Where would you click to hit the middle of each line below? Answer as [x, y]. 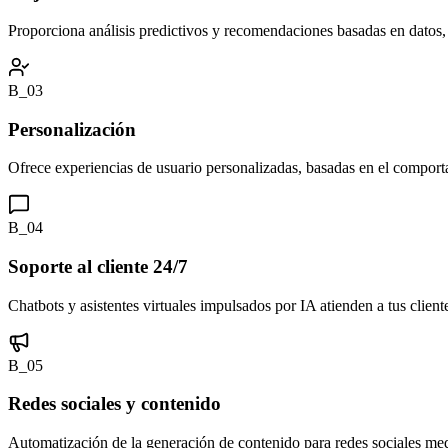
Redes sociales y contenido [114, 404]
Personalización [72, 129]
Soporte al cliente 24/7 [98, 266]
